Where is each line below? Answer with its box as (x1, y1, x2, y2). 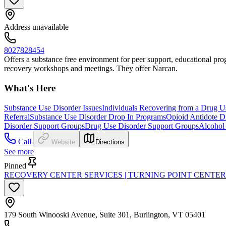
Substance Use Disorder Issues (4, 103, 102, 112)
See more (4, 147, 34, 156)
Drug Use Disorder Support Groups (85, 121, 199, 130)
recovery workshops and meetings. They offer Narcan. (4, 64, 178, 73)
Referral (4, 112, 30, 121)
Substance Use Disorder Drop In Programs (30, 112, 166, 121)
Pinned (4, 161, 26, 170)
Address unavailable (4, 23, 69, 32)
